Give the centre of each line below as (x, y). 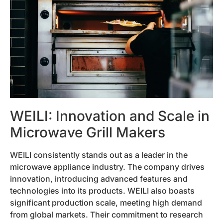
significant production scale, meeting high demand (106, 202)
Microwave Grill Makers (88, 132)
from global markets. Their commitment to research (107, 214)
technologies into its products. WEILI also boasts (102, 190)
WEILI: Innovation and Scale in (110, 116)
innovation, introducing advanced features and (99, 178)
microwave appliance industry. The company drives (107, 167)
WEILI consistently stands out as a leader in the (99, 155)
